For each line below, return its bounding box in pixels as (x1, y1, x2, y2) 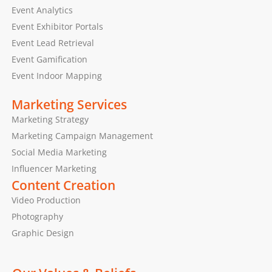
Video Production (11, 194, 81, 206)
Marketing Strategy (11, 113, 89, 125)
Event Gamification (11, 53, 87, 65)
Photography (11, 210, 63, 222)
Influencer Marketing (11, 162, 97, 174)
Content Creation (11, 175, 115, 194)
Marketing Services (11, 95, 127, 113)
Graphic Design (11, 226, 74, 239)
